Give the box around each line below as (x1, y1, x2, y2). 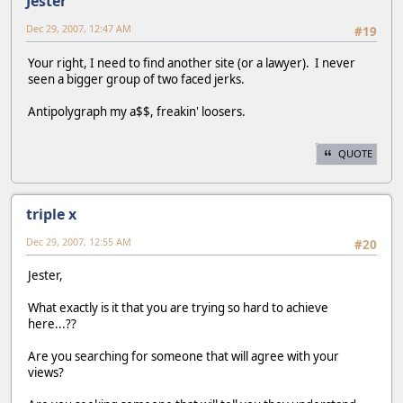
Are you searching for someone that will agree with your (28, 348, 339, 365)
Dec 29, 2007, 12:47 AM (26, 22, 131, 36)
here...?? (28, 316, 76, 333)
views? (28, 364, 64, 381)
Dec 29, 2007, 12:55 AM (26, 234, 131, 248)
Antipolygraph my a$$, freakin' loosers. (28, 103, 246, 120)
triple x (26, 203, 76, 224)
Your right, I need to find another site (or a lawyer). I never (28, 54, 355, 71)
